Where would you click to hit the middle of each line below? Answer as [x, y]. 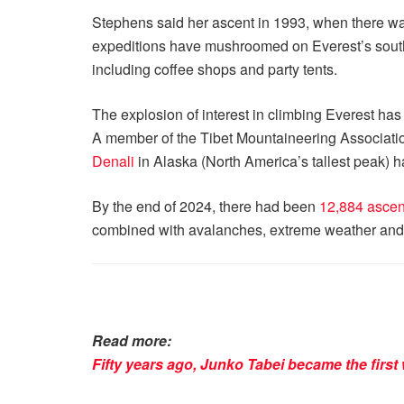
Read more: [132, 340]
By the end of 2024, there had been [206, 206]
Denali [113, 161]
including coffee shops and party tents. [215, 69]
